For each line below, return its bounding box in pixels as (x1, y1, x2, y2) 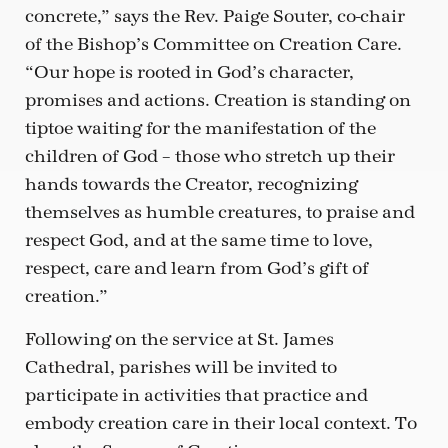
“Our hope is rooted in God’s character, (25, 62, 354, 84)
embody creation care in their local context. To (25, 412, 417, 434)
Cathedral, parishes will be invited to (25, 356, 337, 378)
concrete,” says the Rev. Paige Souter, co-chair (25, 6, 405, 28)
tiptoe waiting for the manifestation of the (25, 118, 376, 140)
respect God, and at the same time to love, (25, 230, 373, 252)
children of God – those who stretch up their (25, 146, 395, 168)
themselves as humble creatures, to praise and (25, 202, 415, 224)
